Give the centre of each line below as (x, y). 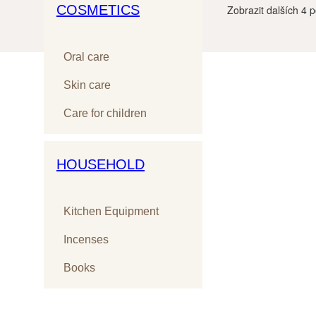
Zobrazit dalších (264, 10)
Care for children (105, 113)
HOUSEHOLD (101, 164)
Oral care (86, 56)
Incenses (86, 239)
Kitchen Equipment (111, 211)
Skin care (87, 85)
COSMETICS (98, 10)
